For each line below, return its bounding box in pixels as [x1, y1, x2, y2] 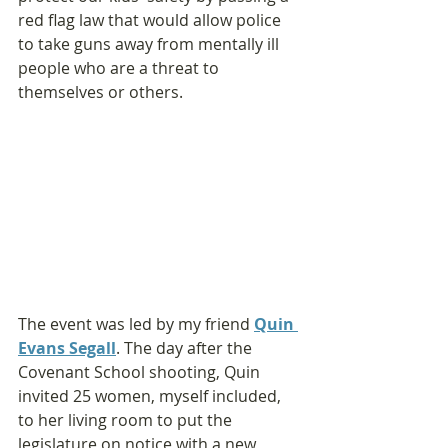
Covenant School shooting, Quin [18, 360, 264, 383]
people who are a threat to [18, 57, 223, 79]
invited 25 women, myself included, [18, 384, 285, 407]
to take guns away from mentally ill [18, 33, 283, 55]
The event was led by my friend [18, 312, 254, 335]
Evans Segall [18, 336, 116, 359]
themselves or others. [18, 81, 183, 103]
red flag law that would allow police [18, 9, 285, 31]
